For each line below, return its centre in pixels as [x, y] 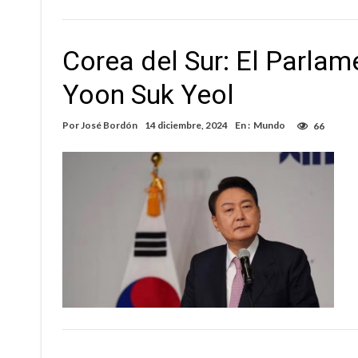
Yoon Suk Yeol [148, 95]
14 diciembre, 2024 [186, 125]
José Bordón [109, 125]
